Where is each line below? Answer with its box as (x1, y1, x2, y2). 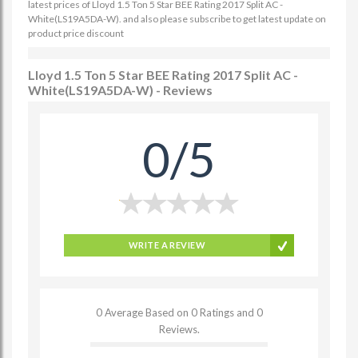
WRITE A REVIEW (128, 240, 206, 250)
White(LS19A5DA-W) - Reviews (28, 82, 213, 97)
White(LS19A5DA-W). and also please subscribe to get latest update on (28, 13, 326, 25)
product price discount (28, 27, 124, 39)
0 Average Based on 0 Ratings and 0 (95, 306, 263, 319)
